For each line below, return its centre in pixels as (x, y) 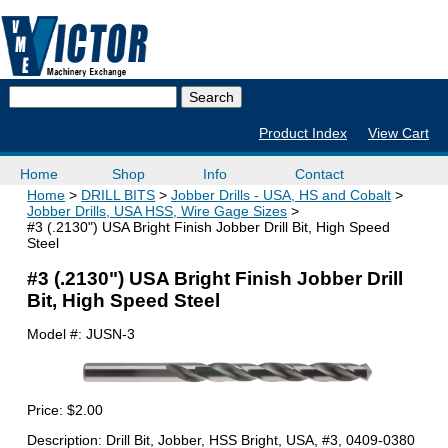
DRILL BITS (118, 195)
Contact (320, 173)
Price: (47, 410)
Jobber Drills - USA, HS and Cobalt (281, 195)
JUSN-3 (111, 334)
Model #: (57, 334)
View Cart (398, 133)
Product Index (302, 133)
